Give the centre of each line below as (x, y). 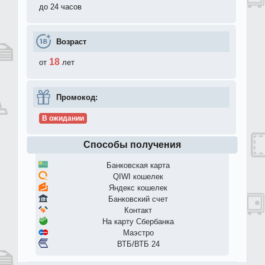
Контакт (138, 211)
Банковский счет (138, 199)
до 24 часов (60, 7)
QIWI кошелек (138, 177)
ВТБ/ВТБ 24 (138, 244)
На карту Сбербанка (138, 222)
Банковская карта (138, 166)
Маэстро (138, 233)
